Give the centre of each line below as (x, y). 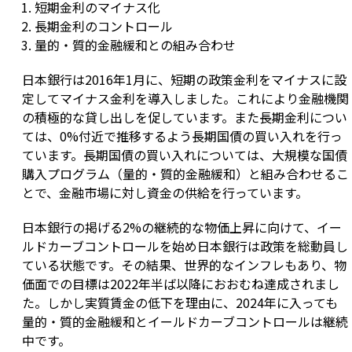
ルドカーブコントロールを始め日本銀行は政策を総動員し (185, 246)
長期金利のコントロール (104, 26)
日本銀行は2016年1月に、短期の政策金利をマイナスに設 (184, 80)
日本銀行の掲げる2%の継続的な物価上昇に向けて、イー (182, 227)
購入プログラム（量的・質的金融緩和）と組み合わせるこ (185, 174)
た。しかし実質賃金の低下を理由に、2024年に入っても (180, 303)
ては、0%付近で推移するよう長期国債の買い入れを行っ (182, 136)
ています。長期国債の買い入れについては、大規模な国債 (185, 155)
